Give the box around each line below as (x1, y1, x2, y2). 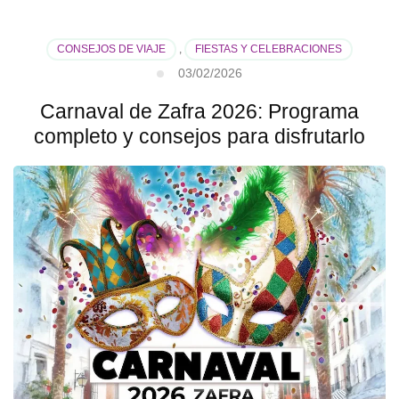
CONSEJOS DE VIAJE (57, 43, 166, 56)
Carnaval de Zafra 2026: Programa (40, 100, 359, 124)
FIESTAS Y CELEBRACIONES (195, 43, 342, 56)
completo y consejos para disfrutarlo (34, 125, 365, 149)
